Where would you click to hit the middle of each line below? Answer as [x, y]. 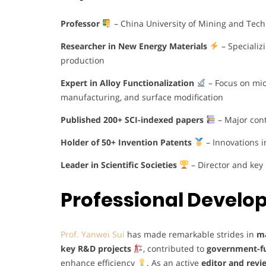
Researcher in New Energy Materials [135, 46]
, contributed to [175, 248]
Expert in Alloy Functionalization [129, 83]
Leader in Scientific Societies [120, 164]
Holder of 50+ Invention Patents [127, 142]
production [83, 60]
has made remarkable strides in [191, 234]
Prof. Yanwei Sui [93, 234]
